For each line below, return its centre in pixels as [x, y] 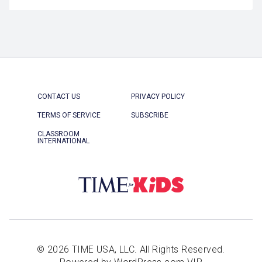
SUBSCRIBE [150, 115]
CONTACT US [59, 96]
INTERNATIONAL [63, 141]
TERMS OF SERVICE [69, 115]
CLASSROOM [58, 134]
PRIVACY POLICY [158, 96]
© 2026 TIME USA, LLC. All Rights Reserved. [131, 250]
